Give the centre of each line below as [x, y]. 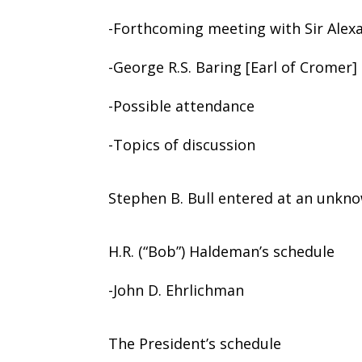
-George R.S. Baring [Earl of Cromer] [233, 67]
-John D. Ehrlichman [177, 290]
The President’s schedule [195, 343]
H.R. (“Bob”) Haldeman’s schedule [222, 251]
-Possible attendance [182, 105]
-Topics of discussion [182, 144]
